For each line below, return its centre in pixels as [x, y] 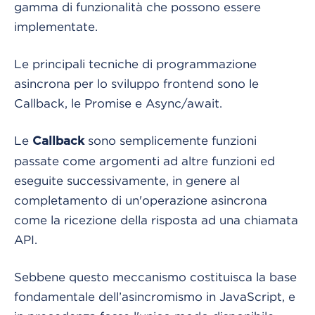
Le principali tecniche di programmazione [135, 64]
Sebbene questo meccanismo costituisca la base [155, 277]
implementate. [56, 26]
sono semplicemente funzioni [171, 140]
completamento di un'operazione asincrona [141, 200]
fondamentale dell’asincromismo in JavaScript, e [155, 296]
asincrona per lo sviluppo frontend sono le [136, 83]
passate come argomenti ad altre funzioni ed [144, 161]
